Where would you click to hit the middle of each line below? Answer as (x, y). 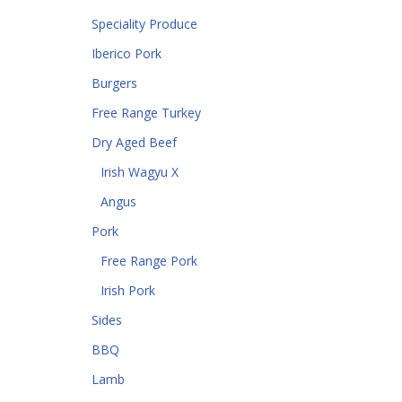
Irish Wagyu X (140, 172)
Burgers (114, 83)
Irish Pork (128, 290)
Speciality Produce (144, 24)
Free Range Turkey (146, 113)
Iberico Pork (127, 53)
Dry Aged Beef (134, 142)
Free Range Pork (149, 261)
